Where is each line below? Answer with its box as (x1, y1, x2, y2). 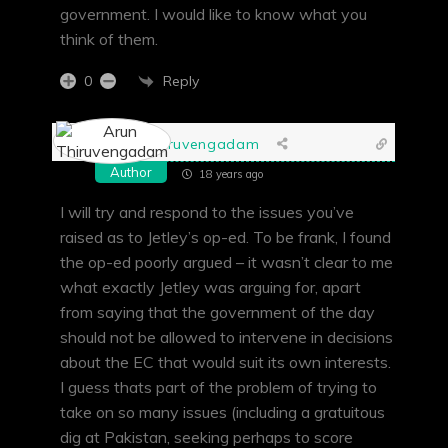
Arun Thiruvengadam (107, 134, 260, 153)
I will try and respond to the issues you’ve (60, 202, 354, 223)
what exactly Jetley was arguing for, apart (60, 277, 361, 298)
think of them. (60, 29, 158, 50)
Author (110, 164, 152, 181)
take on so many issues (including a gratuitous (60, 402, 385, 423)
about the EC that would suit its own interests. (60, 352, 391, 373)
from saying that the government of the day (60, 302, 375, 323)
